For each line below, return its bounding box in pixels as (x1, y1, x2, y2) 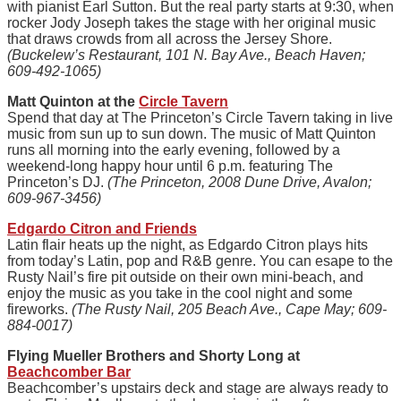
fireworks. (7, 301, 72, 317)
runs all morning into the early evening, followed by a (7, 141, 340, 158)
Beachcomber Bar (7, 363, 131, 380)
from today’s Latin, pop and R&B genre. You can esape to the (7, 252, 393, 269)
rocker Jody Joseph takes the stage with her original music (7, 14, 376, 30)
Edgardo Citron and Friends (7, 220, 197, 236)
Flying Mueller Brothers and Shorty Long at (7, 347, 300, 363)
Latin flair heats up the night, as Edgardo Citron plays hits (7, 236, 368, 252)
